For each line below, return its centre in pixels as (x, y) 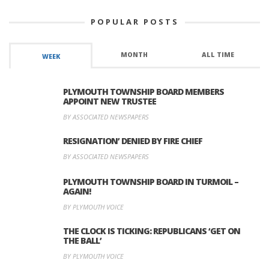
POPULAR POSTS (134, 22)
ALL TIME (218, 55)
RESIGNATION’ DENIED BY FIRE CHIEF (133, 141)
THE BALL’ (82, 241)
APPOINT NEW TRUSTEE (110, 101)
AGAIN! (77, 192)
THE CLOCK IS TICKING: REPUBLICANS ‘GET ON (152, 231)
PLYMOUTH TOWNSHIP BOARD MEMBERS (144, 92)
